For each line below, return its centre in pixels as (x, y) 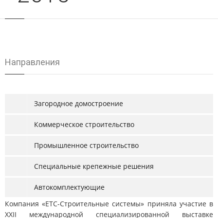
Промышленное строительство (86, 145)
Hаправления (32, 62)
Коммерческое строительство (84, 124)
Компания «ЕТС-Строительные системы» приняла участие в (109, 204)
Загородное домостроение (79, 103)
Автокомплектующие (69, 187)
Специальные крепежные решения (94, 166)
